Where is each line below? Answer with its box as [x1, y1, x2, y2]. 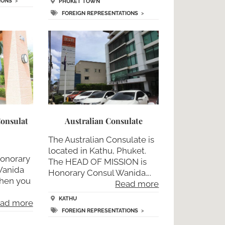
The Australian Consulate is [48, 135, 154, 145]
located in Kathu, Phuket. [48, 146, 146, 156]
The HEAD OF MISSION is [48, 157, 147, 167]
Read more [115, 179, 159, 189]
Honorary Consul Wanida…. [48, 168, 151, 178]
